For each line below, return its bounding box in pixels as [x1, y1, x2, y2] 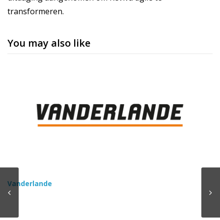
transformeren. [7, 6, 64, 17]
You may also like [7, 36, 90, 50]
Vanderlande [7, 178, 52, 188]
